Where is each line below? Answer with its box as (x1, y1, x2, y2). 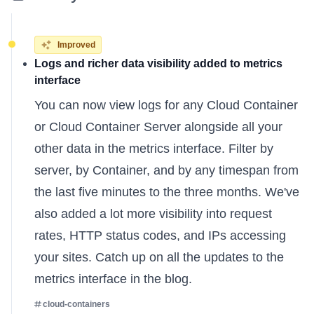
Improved (57, 40, 95, 50)
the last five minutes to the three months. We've (34, 185, 299, 199)
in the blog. (127, 272, 192, 286)
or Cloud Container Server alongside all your (34, 120, 282, 134)
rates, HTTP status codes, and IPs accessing (34, 228, 286, 243)
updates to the (204, 250, 284, 264)
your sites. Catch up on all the (34, 250, 204, 264)
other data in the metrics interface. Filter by (34, 142, 273, 156)
